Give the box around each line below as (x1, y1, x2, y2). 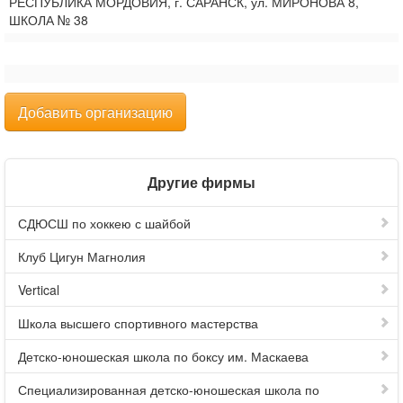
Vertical (18, 281, 59, 299)
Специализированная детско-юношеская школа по (18, 381, 319, 399)
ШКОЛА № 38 (9, 11, 88, 29)
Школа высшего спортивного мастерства (18, 314, 258, 332)
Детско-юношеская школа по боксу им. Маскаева (18, 347, 309, 365)
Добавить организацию (18, 102, 173, 122)
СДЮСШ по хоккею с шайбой (18, 214, 191, 232)
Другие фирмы (148, 172, 255, 193)
